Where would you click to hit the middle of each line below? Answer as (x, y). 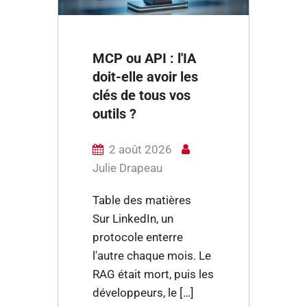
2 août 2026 (142, 149)
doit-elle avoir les (145, 77)
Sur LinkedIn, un (133, 219)
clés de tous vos (142, 95)
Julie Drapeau (127, 168)
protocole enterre (138, 237)
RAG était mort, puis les (153, 274)
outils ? (114, 114)
